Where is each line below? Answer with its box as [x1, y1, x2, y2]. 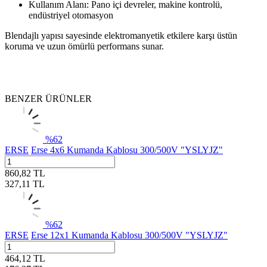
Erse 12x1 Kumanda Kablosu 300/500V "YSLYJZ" [31, 229, 228, 240]
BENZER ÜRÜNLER [5, 93, 92, 104]
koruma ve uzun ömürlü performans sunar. [5, 41, 164, 51]
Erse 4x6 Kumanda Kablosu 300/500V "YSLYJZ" [31, 144, 223, 155]
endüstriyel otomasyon [29, 10, 113, 20]
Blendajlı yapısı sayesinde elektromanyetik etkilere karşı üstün [5, 30, 237, 41]
